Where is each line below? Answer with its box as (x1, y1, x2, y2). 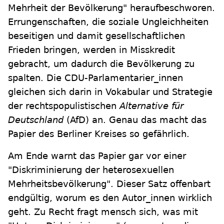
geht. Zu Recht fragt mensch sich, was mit (8, 206, 198, 217)
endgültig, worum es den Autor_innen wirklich (8, 192, 212, 203)
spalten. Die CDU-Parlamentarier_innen (8, 72, 183, 83)
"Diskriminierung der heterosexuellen (8, 164, 174, 175)
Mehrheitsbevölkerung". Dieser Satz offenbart (8, 178, 210, 189)
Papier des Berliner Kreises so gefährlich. (8, 128, 189, 139)
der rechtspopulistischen (8, 100, 119, 111)
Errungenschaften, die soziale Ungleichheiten (8, 16, 208, 27)
